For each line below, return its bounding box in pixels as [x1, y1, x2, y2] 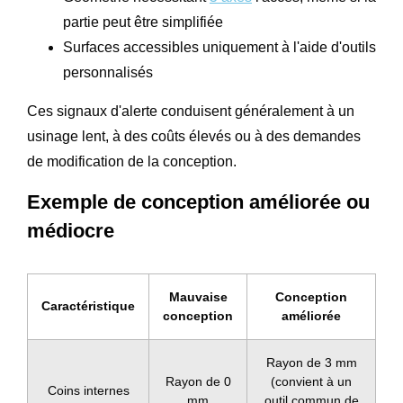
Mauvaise [168, 289, 228, 304]
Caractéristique [41, 298, 135, 313]
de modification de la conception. [27, 153, 237, 169]
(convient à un [271, 373, 352, 389]
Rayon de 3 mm [265, 354, 357, 370]
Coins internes [47, 382, 130, 398]
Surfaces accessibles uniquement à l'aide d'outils [63, 39, 376, 55]
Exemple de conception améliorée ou [27, 190, 370, 213]
